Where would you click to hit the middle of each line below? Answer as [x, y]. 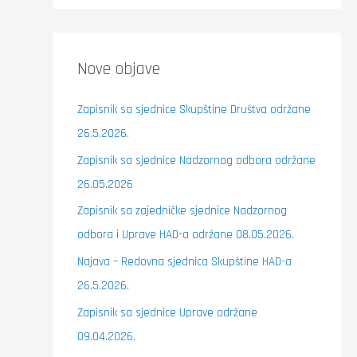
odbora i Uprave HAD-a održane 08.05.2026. [185, 235]
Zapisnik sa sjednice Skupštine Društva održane [194, 109]
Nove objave [118, 69]
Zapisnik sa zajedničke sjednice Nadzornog [182, 211]
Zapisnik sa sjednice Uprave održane [167, 312]
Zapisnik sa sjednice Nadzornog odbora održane [196, 160]
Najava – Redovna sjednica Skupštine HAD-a [184, 262]
